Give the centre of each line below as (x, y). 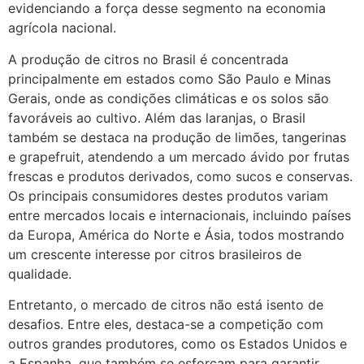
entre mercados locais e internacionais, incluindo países (180, 215)
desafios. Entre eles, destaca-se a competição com (166, 325)
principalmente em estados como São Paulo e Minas (169, 78)
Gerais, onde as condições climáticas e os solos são (169, 98)
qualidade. (40, 273)
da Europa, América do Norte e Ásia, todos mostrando (176, 234)
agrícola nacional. (62, 28)
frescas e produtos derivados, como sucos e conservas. (180, 176)
